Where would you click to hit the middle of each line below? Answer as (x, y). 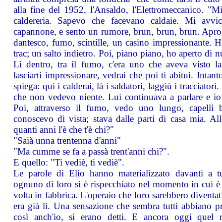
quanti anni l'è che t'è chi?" (64, 129)
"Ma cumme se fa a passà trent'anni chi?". (91, 151)
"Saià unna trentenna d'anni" (67, 140)
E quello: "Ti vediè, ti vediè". (69, 162)
